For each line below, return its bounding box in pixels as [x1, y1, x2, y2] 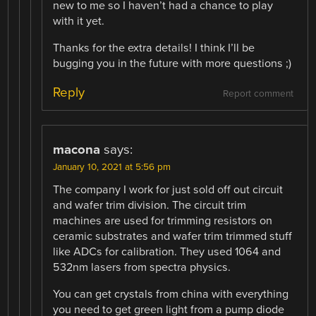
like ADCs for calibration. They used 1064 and [53, 245, 281, 260]
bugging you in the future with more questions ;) [53, 56, 292, 71]
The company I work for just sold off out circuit [53, 183, 284, 197]
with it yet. [53, 13, 105, 28]
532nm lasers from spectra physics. [53, 260, 231, 275]
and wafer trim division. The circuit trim [53, 198, 247, 213]
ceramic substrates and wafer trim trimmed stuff [53, 229, 293, 244]
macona [53, 142, 101, 158]
